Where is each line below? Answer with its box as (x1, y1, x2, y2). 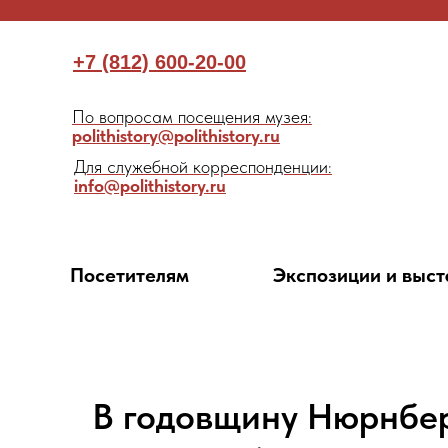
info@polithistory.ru (74, 175, 226, 196)
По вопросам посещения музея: (72, 106, 312, 127)
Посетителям (70, 263, 189, 287)
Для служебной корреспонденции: (74, 156, 332, 177)
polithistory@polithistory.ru (72, 125, 280, 146)
